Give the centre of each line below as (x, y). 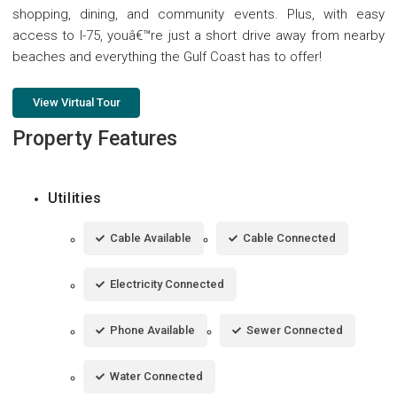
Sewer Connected (295, 330)
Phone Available (152, 330)
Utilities (75, 198)
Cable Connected (289, 237)
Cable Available (151, 237)
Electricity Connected (167, 284)
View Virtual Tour (76, 102)
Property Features (95, 138)
